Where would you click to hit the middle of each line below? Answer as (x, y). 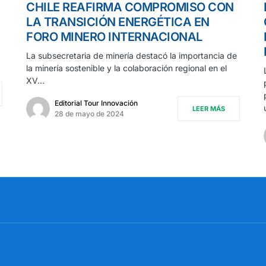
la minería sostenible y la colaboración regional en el (126, 68)
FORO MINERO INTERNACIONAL (114, 37)
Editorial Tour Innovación (96, 103)
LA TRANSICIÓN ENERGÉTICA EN (118, 22)
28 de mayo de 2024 (89, 113)
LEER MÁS (209, 108)
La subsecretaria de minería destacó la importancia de (132, 55)
